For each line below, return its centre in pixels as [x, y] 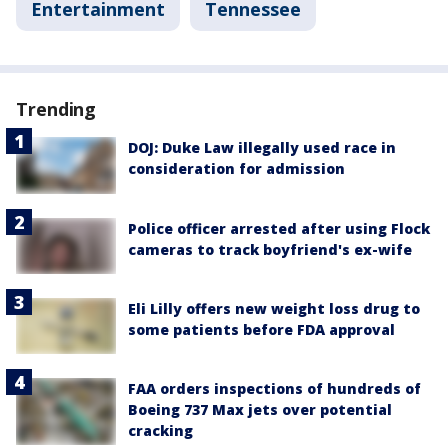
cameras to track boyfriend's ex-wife [270, 249]
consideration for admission [236, 169]
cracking [160, 430]
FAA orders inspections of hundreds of [274, 388]
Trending [56, 109]
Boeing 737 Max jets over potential [260, 409]
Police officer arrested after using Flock [279, 228]
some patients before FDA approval [261, 329]
